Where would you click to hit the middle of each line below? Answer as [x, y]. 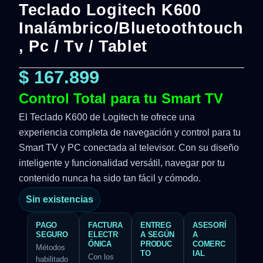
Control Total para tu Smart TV [121, 98]
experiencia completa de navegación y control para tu [130, 132]
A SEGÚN [157, 235]
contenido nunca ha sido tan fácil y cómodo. [110, 178]
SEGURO [52, 235]
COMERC [209, 244]
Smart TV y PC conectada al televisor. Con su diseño [129, 148]
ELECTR [103, 235]
